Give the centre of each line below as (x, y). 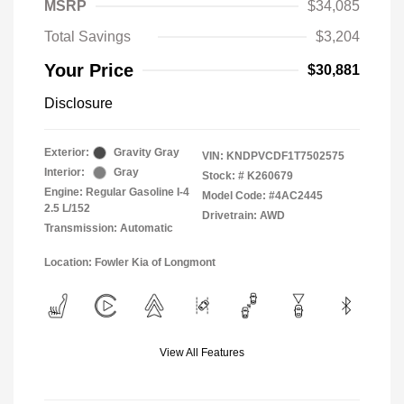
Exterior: (67, 152)
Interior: (64, 172)
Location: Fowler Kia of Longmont (130, 262)
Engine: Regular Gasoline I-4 (117, 192)
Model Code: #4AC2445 (262, 196)
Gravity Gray (147, 152)
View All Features (202, 353)
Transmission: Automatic (109, 228)
